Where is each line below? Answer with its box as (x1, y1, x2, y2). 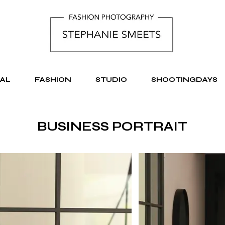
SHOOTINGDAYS (151, 75, 217, 84)
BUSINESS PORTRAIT (37, 119, 187, 134)
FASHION (35, 75, 71, 84)
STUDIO (95, 75, 127, 84)
